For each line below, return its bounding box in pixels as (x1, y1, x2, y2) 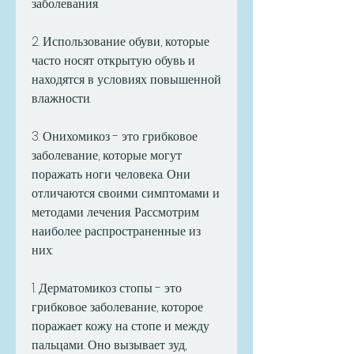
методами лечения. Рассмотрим (32, 203, 199, 222)
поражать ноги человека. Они (32, 165, 190, 184)
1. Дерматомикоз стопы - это (32, 279, 182, 298)
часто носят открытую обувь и (32, 51, 195, 70)
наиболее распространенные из (32, 222, 201, 241)
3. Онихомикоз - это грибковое (32, 127, 198, 146)
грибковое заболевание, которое (32, 298, 203, 317)
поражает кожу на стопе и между (32, 317, 209, 336)
